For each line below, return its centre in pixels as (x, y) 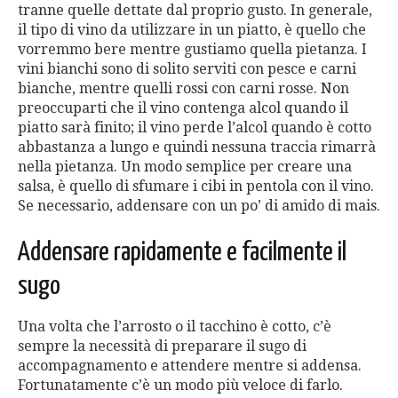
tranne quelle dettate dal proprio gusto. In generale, (195, 11)
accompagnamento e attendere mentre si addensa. (190, 366)
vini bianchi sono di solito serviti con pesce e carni (187, 69)
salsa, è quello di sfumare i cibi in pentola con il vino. (196, 187)
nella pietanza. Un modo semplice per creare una (185, 167)
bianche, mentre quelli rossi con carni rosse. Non (183, 89)
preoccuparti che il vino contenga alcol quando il (183, 108)
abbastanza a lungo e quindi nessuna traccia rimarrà (197, 147)
